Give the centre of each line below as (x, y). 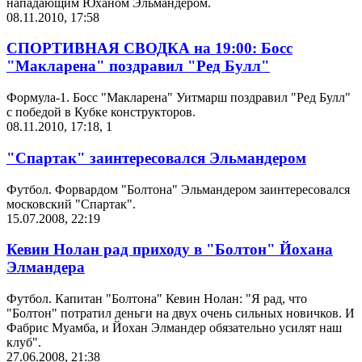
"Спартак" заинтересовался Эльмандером (156, 158)
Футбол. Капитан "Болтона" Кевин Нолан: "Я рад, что (157, 298)
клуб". (24, 342)
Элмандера (46, 267)
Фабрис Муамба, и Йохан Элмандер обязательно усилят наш (174, 327)
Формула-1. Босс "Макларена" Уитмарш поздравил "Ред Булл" (179, 98)
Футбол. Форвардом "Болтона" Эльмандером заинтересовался (178, 189)
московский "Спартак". (71, 204)
